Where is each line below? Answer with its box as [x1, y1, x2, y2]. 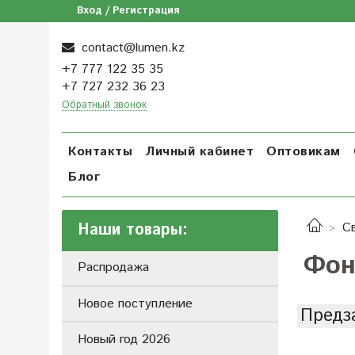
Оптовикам [266, 142, 341, 161]
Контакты [68, 142, 132, 161]
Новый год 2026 [78, 330, 170, 349]
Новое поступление [78, 294, 193, 313]
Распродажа [78, 258, 149, 277]
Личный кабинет [145, 142, 254, 161]
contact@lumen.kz [78, 39, 185, 58]
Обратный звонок [62, 97, 147, 113]
